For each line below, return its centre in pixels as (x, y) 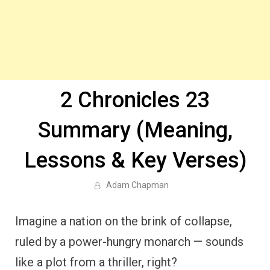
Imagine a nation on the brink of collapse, (124, 221)
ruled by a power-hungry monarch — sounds (129, 242)
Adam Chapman (137, 185)
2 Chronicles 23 (135, 100)
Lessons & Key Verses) (135, 160)
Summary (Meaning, (135, 130)
